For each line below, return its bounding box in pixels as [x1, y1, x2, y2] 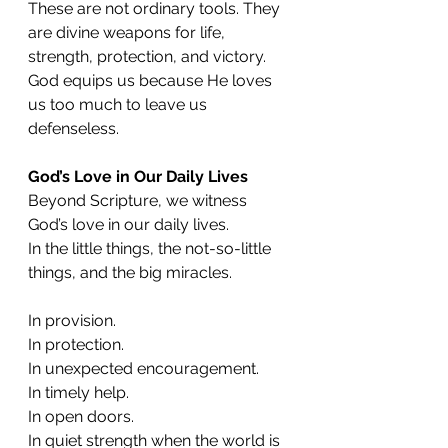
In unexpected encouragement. [28, 359, 259, 378]
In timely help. [28, 383, 129, 402]
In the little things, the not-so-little [28, 239, 275, 258]
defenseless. [28, 119, 119, 138]
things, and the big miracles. [28, 263, 232, 282]
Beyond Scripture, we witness [28, 191, 251, 210]
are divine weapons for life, [28, 23, 229, 42]
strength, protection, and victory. [28, 47, 270, 66]
